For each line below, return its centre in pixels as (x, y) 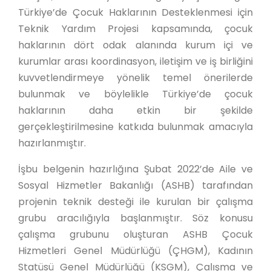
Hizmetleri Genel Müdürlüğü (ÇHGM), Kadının (135, 251)
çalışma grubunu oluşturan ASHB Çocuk (135, 234)
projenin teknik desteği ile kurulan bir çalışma (135, 202)
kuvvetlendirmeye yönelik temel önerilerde (135, 78)
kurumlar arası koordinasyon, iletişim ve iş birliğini (135, 61)
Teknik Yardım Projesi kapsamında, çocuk (135, 29)
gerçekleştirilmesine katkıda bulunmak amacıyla (135, 127)
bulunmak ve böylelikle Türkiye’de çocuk (135, 94)
